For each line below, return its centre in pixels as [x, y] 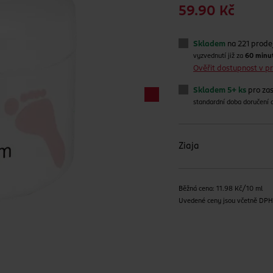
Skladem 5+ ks [220, 90]
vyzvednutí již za [219, 56]
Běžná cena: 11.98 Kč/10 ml [221, 189]
